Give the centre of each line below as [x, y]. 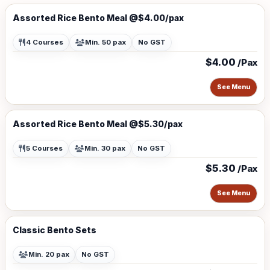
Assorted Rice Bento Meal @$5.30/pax [98, 124]
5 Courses [44, 148]
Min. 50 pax [105, 42]
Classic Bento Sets [55, 230]
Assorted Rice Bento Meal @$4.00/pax [98, 18]
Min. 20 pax [49, 254]
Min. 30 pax [105, 148]
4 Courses [45, 42]
